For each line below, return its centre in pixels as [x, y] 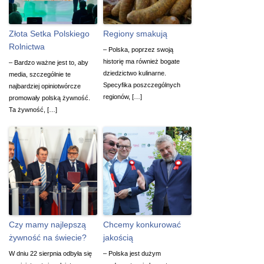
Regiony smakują [135, 33]
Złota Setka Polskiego [49, 33]
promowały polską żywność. [49, 98]
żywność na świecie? [48, 237]
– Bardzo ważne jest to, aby [49, 62]
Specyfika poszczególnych [142, 85]
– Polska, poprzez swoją [138, 49]
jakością [118, 237]
